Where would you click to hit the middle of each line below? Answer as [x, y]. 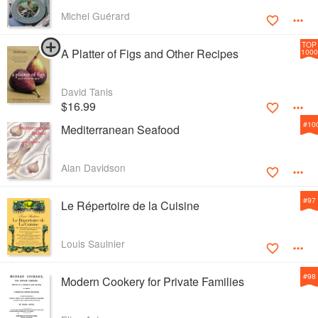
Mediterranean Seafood [120, 130]
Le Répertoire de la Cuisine [130, 206]
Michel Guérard [95, 16]
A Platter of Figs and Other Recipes [150, 54]
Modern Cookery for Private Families [153, 282]
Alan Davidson [93, 168]
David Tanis [87, 92]
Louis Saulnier [93, 244]
